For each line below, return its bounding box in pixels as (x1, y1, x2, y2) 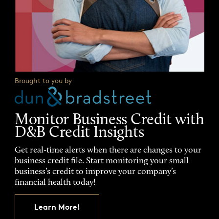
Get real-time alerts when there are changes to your (15, 146, 201, 155)
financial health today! (15, 178, 96, 188)
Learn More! (34, 202, 80, 212)
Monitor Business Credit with (15, 112, 204, 129)
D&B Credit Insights (15, 125, 144, 141)
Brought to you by (15, 76, 72, 85)
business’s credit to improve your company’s (15, 168, 176, 177)
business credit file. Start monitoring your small (15, 157, 189, 166)
